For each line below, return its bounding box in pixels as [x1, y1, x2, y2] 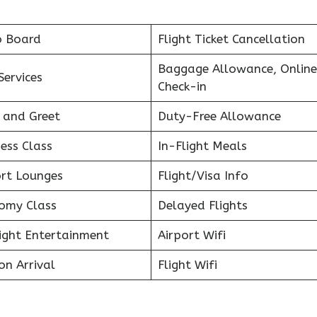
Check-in [157, 79, 207, 93]
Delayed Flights [157, 197, 248, 212]
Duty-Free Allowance [157, 108, 281, 123]
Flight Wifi [157, 257, 217, 272]
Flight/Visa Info [157, 168, 248, 183]
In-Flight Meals [157, 138, 247, 153]
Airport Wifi [157, 227, 226, 242]
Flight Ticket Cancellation [157, 31, 305, 46]
